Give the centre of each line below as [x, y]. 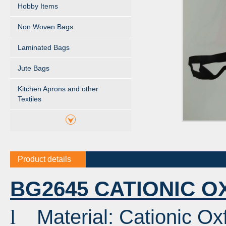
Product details [44, 159]
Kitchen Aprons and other [58, 89]
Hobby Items [38, 6]
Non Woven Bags [45, 27]
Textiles [30, 99]
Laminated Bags [44, 47]
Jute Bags [34, 68]
